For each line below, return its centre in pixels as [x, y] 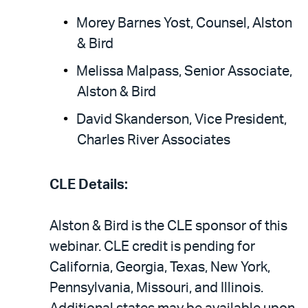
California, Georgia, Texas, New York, [160, 267]
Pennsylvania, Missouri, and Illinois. [156, 288]
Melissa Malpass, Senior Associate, [184, 71]
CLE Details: [89, 185]
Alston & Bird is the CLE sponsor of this [168, 226]
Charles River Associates [154, 140]
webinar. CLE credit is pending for [152, 247]
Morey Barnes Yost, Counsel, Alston [184, 23]
